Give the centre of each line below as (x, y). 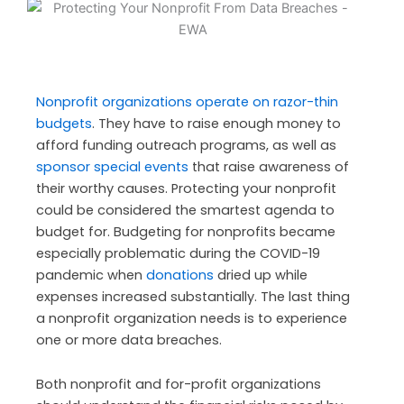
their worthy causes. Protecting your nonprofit (186, 188)
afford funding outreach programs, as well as (186, 145)
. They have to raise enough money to (216, 123)
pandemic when (91, 275)
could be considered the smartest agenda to (185, 210)
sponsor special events (112, 166)
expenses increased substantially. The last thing (193, 296)
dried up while (261, 275)
